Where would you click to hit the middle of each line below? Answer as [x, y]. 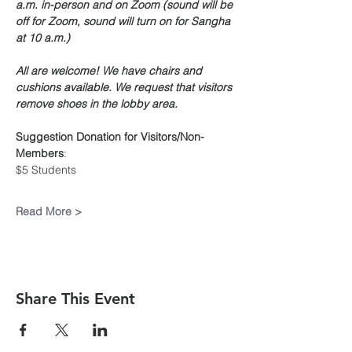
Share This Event [75, 299]
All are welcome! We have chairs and [110, 71]
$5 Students [46, 170]
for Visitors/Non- [164, 137]
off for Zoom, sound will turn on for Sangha [125, 21]
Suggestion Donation [68, 137]
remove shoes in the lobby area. [97, 104]
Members [40, 153]
